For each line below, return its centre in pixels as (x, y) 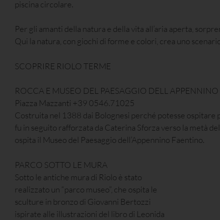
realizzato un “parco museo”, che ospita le (86, 189)
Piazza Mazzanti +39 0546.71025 (75, 103)
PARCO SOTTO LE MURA (61, 165)
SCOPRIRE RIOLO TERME (63, 66)
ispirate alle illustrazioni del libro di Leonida (90, 214)
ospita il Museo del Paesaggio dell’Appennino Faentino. (110, 140)
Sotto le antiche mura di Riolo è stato (78, 177)
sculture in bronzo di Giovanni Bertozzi (83, 201)
